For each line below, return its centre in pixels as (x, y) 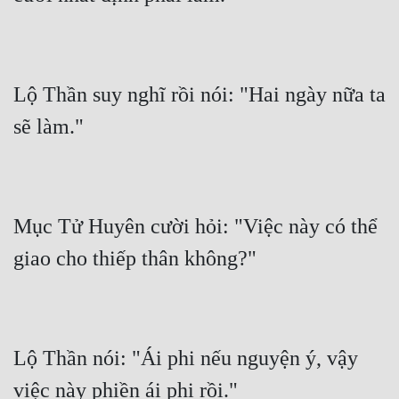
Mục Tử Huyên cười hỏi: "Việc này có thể (195, 227)
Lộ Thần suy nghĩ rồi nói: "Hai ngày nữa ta (199, 95)
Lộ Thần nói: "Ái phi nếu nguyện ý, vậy (186, 358)
